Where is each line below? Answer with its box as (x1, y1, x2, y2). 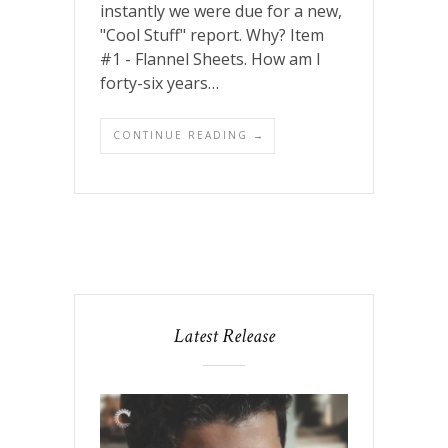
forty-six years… (100, 71, 219, 94)
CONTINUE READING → (113, 127, 265, 142)
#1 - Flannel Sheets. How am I (100, 47, 321, 70)
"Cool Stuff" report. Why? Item (100, 23, 324, 46)
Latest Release (173, 322, 275, 349)
